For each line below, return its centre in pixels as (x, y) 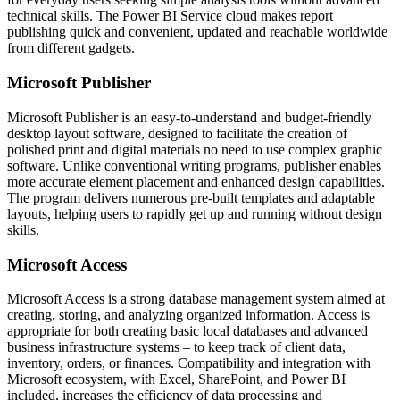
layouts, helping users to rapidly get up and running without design (195, 213)
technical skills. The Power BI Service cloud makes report (170, 16)
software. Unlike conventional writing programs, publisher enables (194, 165)
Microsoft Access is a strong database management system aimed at (196, 299)
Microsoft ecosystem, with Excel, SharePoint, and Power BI (176, 379)
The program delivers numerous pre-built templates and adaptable (191, 197)
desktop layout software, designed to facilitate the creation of (177, 133)
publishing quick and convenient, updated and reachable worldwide (197, 32)
